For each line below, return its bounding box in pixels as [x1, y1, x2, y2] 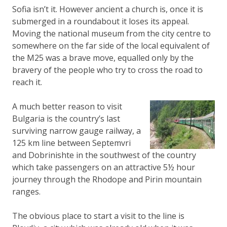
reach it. [12, 76, 42, 88]
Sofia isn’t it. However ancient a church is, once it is [12, 3, 203, 15]
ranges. [12, 185, 41, 197]
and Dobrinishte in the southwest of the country [12, 149, 196, 161]
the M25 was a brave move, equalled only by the [12, 52, 194, 63]
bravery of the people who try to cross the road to [12, 64, 203, 75]
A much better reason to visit [12, 100, 122, 112]
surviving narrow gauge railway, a [12, 125, 141, 136]
